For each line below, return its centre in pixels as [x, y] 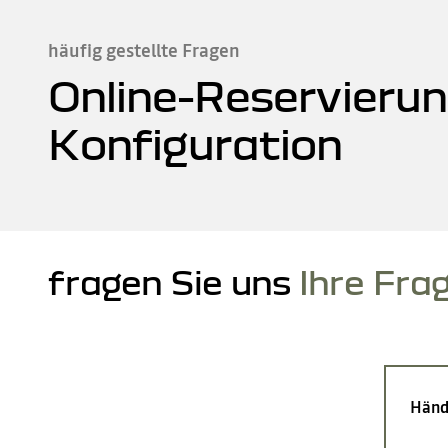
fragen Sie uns [169, 281]
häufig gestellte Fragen [144, 50]
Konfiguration [195, 143]
